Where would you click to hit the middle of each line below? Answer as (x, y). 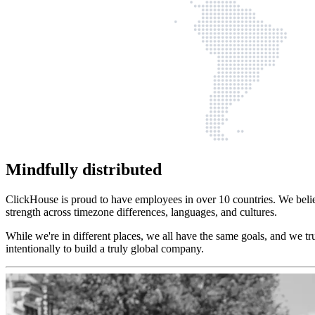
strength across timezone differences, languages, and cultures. (141, 212)
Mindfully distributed (84, 169)
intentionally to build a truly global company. (105, 248)
